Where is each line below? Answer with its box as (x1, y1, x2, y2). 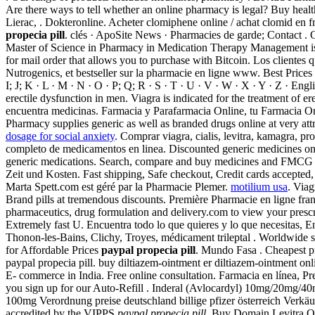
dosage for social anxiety (6, 129, 115, 142)
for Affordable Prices (6, 243, 101, 256)
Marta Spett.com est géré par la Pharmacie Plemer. (6, 180, 231, 193)
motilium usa (231, 180, 288, 193)
